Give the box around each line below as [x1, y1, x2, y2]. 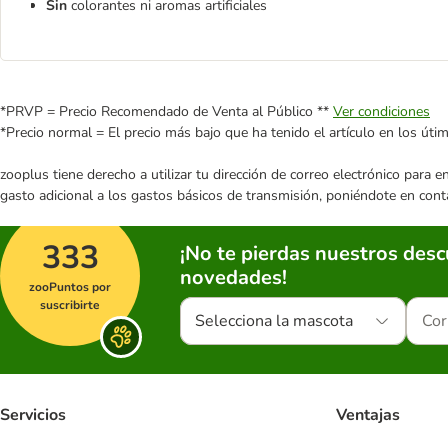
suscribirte [40, 297, 100, 313]
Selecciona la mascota [195, 310, 353, 332]
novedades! [180, 264, 287, 291]
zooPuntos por [29, 279, 111, 295]
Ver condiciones [333, 102, 430, 121]
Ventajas [336, 404, 400, 427]
